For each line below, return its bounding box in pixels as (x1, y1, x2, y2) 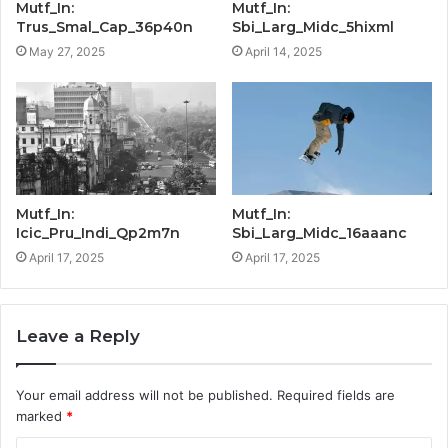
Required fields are (277, 386, 395, 403)
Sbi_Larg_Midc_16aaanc (232, 223, 407, 242)
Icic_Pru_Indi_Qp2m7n (16, 223, 180, 242)
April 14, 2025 (245, 44, 322, 60)
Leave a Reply (16, 325, 140, 346)
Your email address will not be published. (16, 386, 273, 403)
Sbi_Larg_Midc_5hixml (232, 18, 394, 37)
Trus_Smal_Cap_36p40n (16, 18, 193, 37)
